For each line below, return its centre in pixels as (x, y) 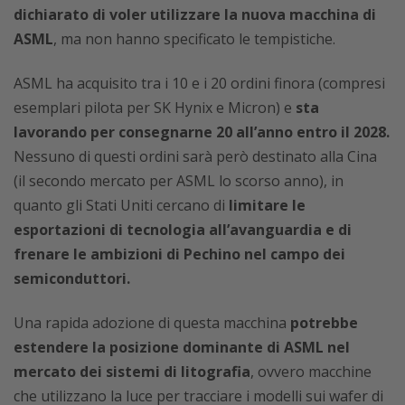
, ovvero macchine (311, 372)
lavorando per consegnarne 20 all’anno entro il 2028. (202, 132)
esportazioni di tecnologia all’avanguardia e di (183, 230)
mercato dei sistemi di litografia (132, 372)
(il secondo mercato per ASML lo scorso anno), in (179, 181)
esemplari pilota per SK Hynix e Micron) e (155, 108)
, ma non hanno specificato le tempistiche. (194, 39)
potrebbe (322, 323)
